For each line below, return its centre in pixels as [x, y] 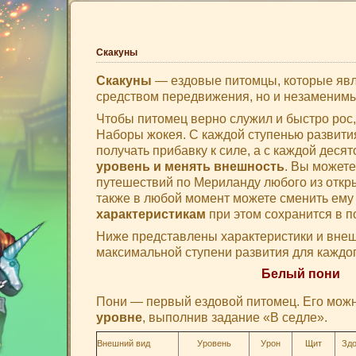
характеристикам [151, 214]
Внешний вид [124, 343]
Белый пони [300, 273]
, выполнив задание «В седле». [235, 317]
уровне [119, 317]
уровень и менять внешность [190, 166]
